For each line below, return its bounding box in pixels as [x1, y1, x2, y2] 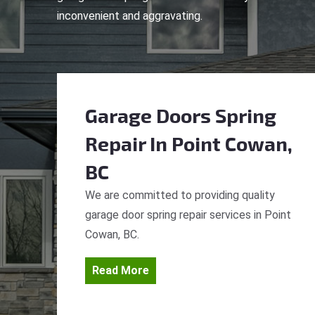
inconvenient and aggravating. [57, 9, 202, 22]
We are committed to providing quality [85, 188, 275, 202]
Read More [92, 264, 149, 277]
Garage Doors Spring [85, 103, 276, 127]
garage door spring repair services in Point [85, 208, 291, 221]
